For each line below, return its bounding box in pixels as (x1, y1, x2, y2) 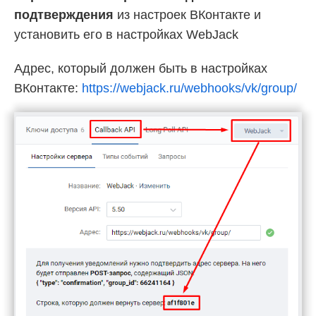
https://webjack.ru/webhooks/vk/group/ (82, 80, 297, 95)
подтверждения (14, 7, 114, 22)
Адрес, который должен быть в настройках (14, 61, 267, 75)
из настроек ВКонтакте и (114, 7, 261, 22)
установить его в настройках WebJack (14, 27, 238, 42)
